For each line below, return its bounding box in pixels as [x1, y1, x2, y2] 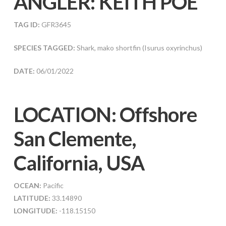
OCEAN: [13, 181, 41, 190]
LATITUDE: [13, 193, 50, 202]
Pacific [41, 181, 64, 190]
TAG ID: [13, 20, 40, 29]
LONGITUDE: [13, 206, 59, 215]
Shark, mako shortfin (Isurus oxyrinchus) [76, 43, 202, 52]
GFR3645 [39, 20, 71, 29]
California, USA [13, 150, 145, 175]
